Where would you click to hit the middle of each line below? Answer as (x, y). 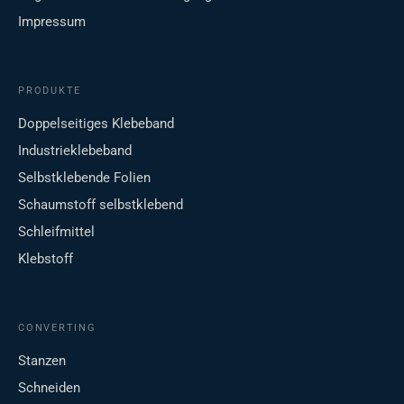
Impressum (52, 22)
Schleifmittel (56, 232)
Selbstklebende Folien (84, 178)
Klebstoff (46, 259)
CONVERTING (57, 328)
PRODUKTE (50, 91)
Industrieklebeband (75, 151)
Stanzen (42, 361)
